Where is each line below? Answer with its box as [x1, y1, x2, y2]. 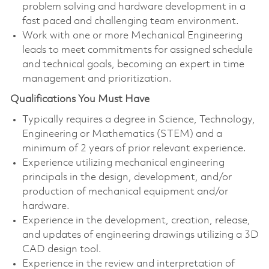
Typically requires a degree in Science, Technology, [22, 114, 255, 125]
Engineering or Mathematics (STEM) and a [22, 128, 222, 139]
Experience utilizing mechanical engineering [22, 157, 225, 168]
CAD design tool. [22, 244, 101, 255]
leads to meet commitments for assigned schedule [22, 44, 253, 55]
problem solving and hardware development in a [22, 1, 246, 12]
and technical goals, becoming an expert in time [22, 59, 244, 70]
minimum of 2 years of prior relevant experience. [22, 143, 246, 154]
